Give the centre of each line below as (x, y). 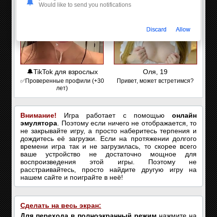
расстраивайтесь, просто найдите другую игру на (108, 170)
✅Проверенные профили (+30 (62, 81)
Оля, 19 (155, 72)
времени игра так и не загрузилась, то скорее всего (108, 146)
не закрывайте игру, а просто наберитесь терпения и (108, 131)
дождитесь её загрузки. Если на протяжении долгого (108, 139)
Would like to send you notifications (85, 5)
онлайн (184, 115)
